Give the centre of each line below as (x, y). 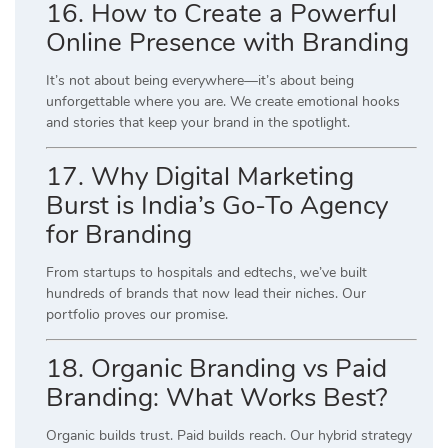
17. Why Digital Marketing (200, 176)
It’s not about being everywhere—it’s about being (200, 80)
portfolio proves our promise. (137, 314)
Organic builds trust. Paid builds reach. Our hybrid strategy (229, 435)
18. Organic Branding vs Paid (216, 368)
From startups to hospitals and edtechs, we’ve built (206, 272)
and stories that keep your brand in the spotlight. (198, 122)
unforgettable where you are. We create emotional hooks (223, 101)
